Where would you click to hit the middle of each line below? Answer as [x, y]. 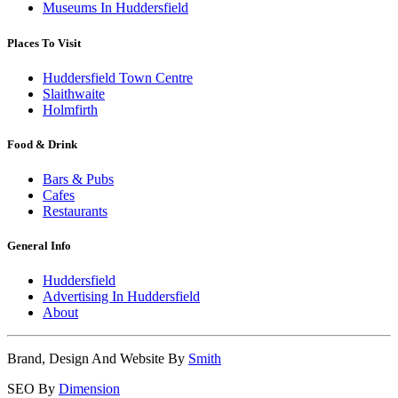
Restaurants [75, 211]
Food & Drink [42, 144]
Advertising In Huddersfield [121, 297]
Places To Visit [44, 43]
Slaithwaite [74, 93]
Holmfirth [70, 109]
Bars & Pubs [78, 179]
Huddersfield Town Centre [118, 77]
